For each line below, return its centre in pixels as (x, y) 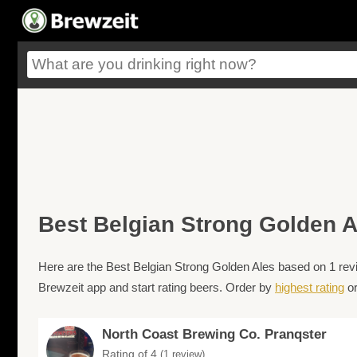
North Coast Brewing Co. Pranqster (214, 335)
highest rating (310, 288)
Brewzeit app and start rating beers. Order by (157, 288)
